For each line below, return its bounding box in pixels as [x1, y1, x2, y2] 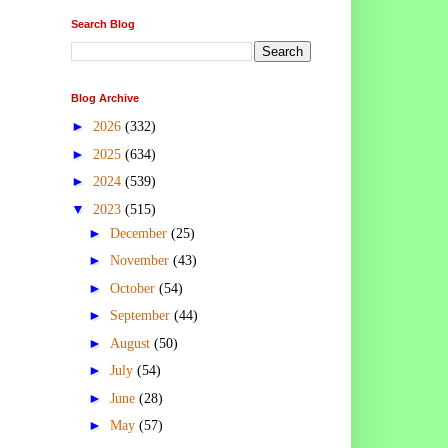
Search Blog [71, 17, 135, 30]
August [109, 335, 154, 351]
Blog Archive [71, 91, 139, 104]
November [109, 253, 173, 269]
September [109, 308, 174, 324]
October [109, 280, 159, 296]
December [109, 225, 171, 241]
